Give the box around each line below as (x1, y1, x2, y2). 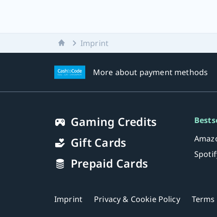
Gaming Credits (71, 114, 157, 129)
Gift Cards (71, 135, 126, 150)
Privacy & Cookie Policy (94, 194, 180, 204)
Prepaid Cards (71, 155, 148, 171)
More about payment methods (93, 67, 208, 77)
